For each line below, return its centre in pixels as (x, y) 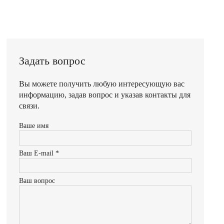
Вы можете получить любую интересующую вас (102, 84)
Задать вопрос (52, 61)
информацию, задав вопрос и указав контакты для (105, 95)
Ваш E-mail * (39, 153)
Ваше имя (34, 126)
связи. (29, 106)
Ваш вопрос (37, 181)
